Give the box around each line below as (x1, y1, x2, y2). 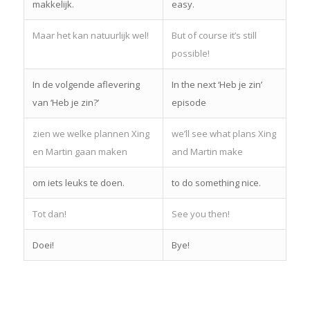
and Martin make (171, 145, 243, 158)
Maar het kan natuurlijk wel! (32, 28, 149, 42)
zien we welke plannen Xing (32, 127, 149, 140)
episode (171, 95, 206, 109)
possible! (171, 46, 210, 60)
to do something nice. (171, 176, 261, 189)
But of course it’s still (171, 28, 257, 42)
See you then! (171, 207, 230, 220)
